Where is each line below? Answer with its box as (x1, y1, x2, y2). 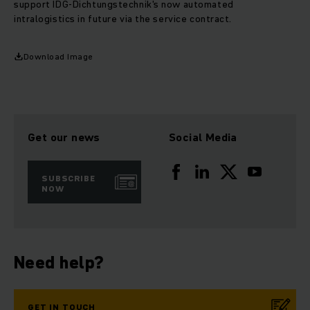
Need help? (14, 251, 104, 275)
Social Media (169, 129, 237, 145)
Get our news (28, 129, 100, 145)
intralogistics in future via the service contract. (14, 12, 232, 26)
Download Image (24, 51, 93, 63)
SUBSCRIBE (42, 172, 95, 185)
